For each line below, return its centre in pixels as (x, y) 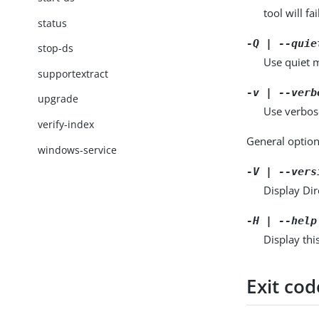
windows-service (78, 150)
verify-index (66, 125)
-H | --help (282, 220)
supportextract (73, 73)
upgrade (58, 99)
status (53, 23)
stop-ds (56, 48)
